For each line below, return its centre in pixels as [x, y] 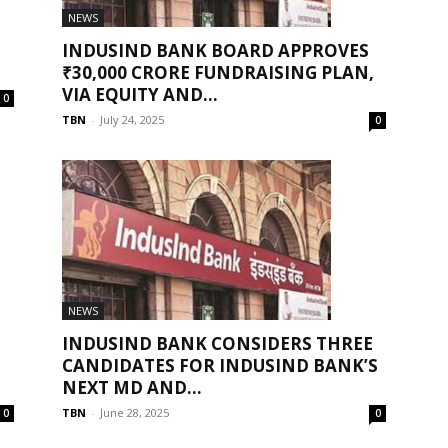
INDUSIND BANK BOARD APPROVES [215, 50]
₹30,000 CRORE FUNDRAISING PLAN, [218, 72]
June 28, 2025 [134, 412]
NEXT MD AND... [132, 387]
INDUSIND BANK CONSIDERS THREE [217, 343]
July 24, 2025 [132, 119]
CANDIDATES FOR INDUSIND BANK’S [220, 365]
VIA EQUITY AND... [140, 94]
